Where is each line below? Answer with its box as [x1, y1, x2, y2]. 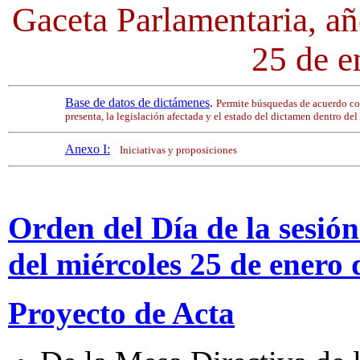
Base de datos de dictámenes [65, 96, 210, 109]
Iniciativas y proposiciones [120, 144, 237, 156]
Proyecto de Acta [8, 296, 235, 330]
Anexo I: [65, 142, 110, 156]
